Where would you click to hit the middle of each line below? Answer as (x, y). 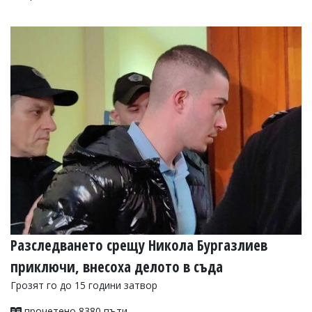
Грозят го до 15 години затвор (84, 286)
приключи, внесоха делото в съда (117, 267)
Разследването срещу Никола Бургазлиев (139, 245)
